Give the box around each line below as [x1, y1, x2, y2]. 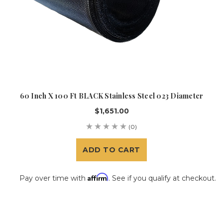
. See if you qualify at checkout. [109, 173, 216, 183]
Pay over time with [19, 173, 88, 183]
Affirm [88, 172, 109, 181]
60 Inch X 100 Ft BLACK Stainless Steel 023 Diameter [19, 91, 204, 101]
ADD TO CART [83, 145, 140, 154]
